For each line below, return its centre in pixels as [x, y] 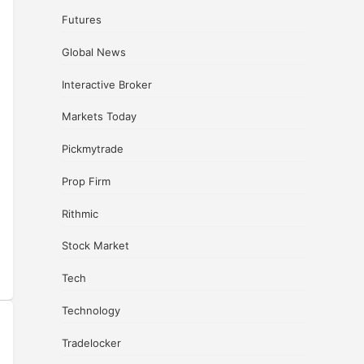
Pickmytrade [93, 149]
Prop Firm [86, 181]
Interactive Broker [107, 84]
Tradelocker [91, 342]
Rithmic [80, 213]
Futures [82, 20]
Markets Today [99, 117]
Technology [91, 310]
